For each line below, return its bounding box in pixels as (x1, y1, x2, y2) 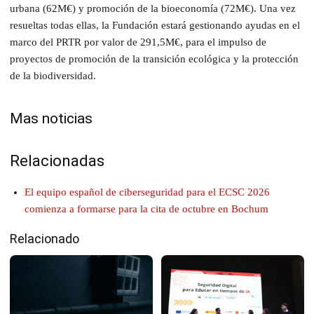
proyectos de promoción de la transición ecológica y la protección (10, 53, 299, 64)
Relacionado (10, 231, 79, 246)
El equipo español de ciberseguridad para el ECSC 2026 (25, 186, 270, 198)
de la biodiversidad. (10, 69, 96, 81)
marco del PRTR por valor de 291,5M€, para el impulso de (10, 36, 266, 48)
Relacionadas (10, 151, 104, 170)
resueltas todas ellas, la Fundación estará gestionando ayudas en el (10, 19, 300, 31)
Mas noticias (10, 109, 93, 127)
